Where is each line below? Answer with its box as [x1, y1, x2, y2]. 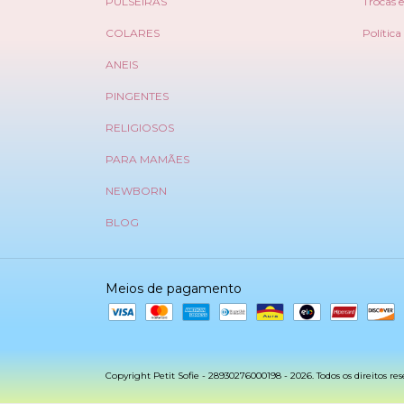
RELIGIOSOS [106, 121, 174, 135]
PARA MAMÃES [106, 152, 189, 167]
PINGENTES [106, 89, 169, 104]
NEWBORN [106, 184, 167, 198]
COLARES [106, 26, 160, 41]
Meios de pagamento [106, 280, 242, 298]
